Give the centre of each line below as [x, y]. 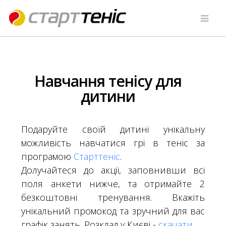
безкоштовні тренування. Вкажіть [113, 197]
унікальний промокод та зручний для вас [113, 211]
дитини [108, 96]
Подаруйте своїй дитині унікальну [113, 129]
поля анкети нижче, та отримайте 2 [113, 184]
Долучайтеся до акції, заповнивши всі [113, 170]
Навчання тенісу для [108, 81]
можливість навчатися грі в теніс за [113, 143]
